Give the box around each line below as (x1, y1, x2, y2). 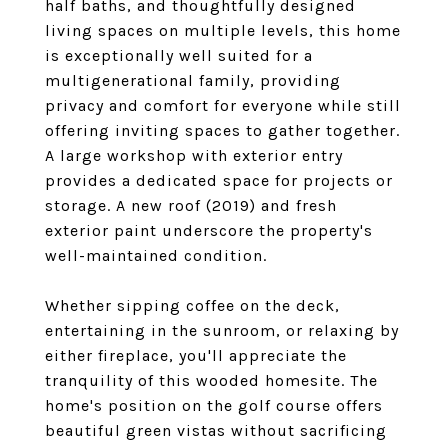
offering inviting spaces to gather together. (45, 121, 400, 140)
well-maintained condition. (45, 246, 267, 265)
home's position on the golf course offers (45, 396, 383, 415)
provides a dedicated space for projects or (45, 171, 393, 190)
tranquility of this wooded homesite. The (45, 371, 378, 390)
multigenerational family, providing (45, 71, 341, 90)
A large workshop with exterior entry (45, 146, 343, 165)
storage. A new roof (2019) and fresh (45, 196, 337, 215)
